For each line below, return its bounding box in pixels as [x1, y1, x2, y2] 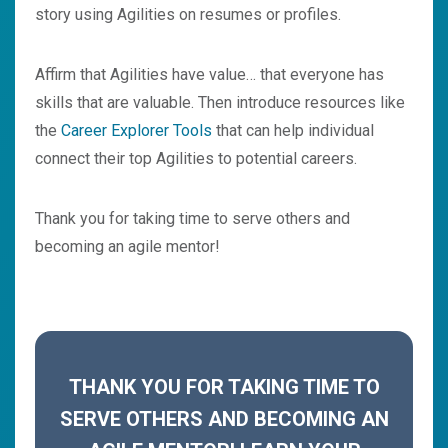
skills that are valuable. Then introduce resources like [35, 93, 405, 113]
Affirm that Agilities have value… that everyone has [35, 65, 384, 85]
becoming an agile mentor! [35, 237, 220, 257]
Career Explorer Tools [61, 121, 212, 141]
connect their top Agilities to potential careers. [35, 149, 357, 169]
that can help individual [212, 121, 374, 141]
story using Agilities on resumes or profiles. [35, 5, 341, 25]
